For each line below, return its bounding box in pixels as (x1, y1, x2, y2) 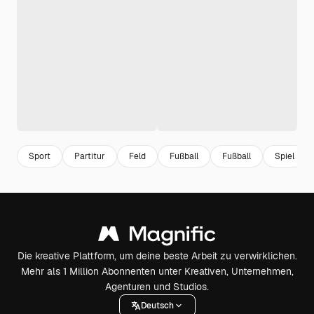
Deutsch (140, 299, 174, 311)
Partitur (74, 150, 105, 162)
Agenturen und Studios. (105, 280, 209, 293)
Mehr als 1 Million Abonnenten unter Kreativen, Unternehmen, (20, 265, 294, 278)
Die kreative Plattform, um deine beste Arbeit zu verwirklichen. (17, 250, 297, 262)
